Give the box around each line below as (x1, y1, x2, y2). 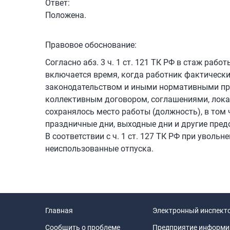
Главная (45, 206, 73, 215)
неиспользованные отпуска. (45, 144, 154, 154)
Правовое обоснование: (45, 40, 137, 50)
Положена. (45, 10, 86, 21)
